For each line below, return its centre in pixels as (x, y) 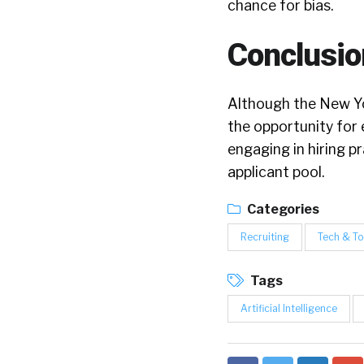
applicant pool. (276, 172)
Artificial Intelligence (289, 308)
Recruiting (265, 237)
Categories (282, 209)
